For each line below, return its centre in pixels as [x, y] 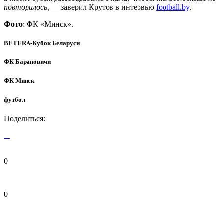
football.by [173, 7]
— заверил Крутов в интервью [103, 7]
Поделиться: [25, 118]
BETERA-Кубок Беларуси [42, 43]
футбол [14, 99]
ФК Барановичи [27, 62]
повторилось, [27, 7]
